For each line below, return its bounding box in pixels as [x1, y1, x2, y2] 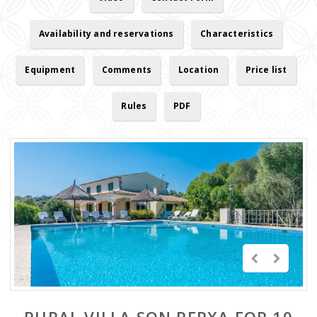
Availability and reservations [38, 28, 174, 40]
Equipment [25, 64, 76, 76]
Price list [245, 64, 287, 76]
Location [178, 64, 219, 76]
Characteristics [200, 28, 274, 40]
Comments [101, 64, 152, 76]
